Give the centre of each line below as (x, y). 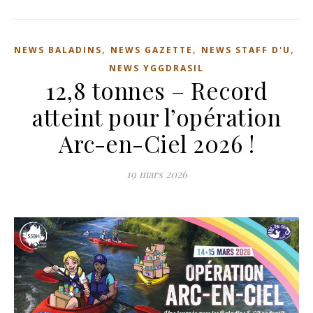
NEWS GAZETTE (152, 50)
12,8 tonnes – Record (156, 90)
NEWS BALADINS (58, 50)
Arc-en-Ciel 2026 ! (156, 143)
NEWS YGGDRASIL (156, 68)
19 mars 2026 (156, 174)
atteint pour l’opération (156, 117)
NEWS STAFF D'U (246, 50)
